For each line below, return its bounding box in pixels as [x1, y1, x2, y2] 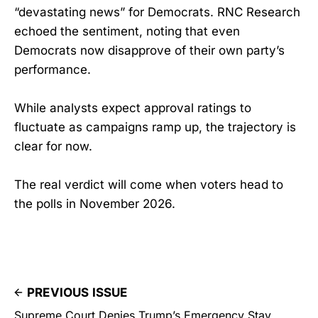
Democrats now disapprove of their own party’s [14, 43, 285, 57]
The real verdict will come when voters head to [14, 177, 283, 192]
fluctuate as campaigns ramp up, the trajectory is [14, 119, 296, 134]
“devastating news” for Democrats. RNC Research [14, 4, 300, 19]
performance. [14, 62, 91, 77]
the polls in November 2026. [14, 197, 175, 212]
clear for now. [14, 138, 92, 153]
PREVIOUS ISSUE [27, 285, 128, 300]
